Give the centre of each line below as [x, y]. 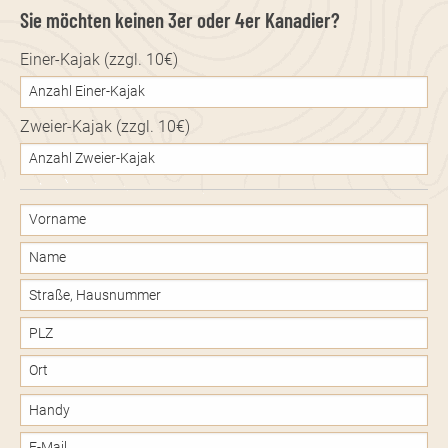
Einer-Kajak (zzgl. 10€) [99, 60]
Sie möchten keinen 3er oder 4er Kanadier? [180, 20]
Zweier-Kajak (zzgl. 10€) [105, 127]
